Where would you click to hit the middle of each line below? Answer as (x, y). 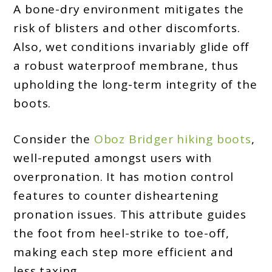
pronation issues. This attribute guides (130, 215)
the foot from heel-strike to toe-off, (122, 233)
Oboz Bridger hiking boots (172, 139)
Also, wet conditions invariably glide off (132, 46)
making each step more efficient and (124, 252)
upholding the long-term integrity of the (135, 84)
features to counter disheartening (116, 196)
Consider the (54, 139)
